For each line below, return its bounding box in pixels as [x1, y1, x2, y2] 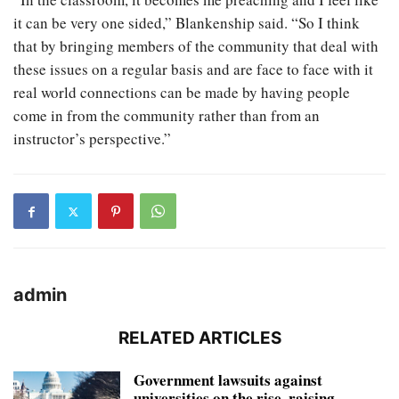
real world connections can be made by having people [13, 82, 350, 102]
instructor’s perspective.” [13, 128, 171, 149]
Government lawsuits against [134, 369, 322, 391]
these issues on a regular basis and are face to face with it [13, 59, 373, 79]
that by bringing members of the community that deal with [13, 36, 379, 56]
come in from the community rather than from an [13, 105, 320, 126]
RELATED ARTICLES [118, 328, 281, 348]
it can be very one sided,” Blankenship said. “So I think [13, 12, 360, 33]
